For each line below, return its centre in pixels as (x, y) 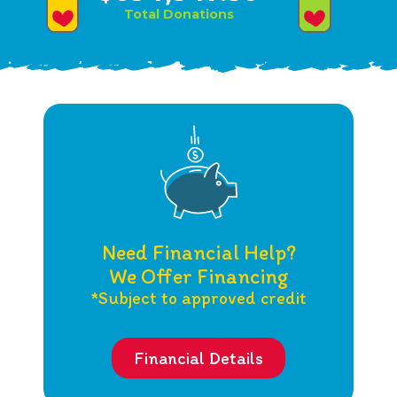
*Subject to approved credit (198, 297)
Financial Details (198, 358)
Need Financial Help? (198, 252)
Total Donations (179, 14)
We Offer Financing (198, 276)
